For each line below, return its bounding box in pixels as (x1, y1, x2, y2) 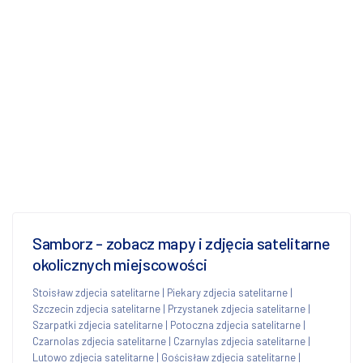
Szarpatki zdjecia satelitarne (32, 318, 163, 331)
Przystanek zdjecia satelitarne (168, 301, 305, 315)
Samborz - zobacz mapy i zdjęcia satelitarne (32, 233, 331, 253)
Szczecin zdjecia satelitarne (32, 301, 160, 315)
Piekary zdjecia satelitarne (167, 285, 288, 299)
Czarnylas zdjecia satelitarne (173, 334, 305, 348)
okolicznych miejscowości (32, 254, 207, 274)
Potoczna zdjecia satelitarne (170, 318, 301, 331)
